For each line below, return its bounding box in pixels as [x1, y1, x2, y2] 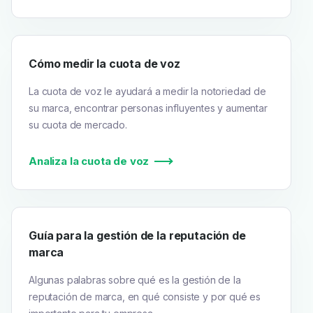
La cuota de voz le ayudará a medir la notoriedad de [29, 85, 266, 97]
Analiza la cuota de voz [29, 154, 150, 168]
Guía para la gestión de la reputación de [29, 228, 246, 242]
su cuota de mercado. [29, 118, 127, 131]
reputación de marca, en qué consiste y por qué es [29, 290, 261, 303]
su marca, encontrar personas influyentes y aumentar [29, 101, 268, 114]
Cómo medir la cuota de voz [29, 56, 180, 71]
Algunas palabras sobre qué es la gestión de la [29, 273, 241, 286]
